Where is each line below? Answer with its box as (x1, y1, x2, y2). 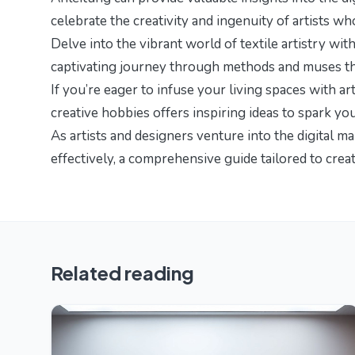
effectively (51, 150, 113, 169)
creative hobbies (51, 104, 150, 123)
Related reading (51, 261, 194, 285)
